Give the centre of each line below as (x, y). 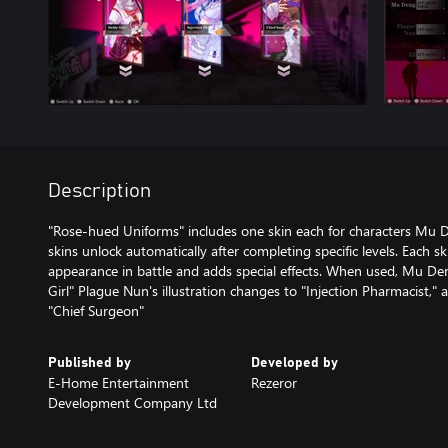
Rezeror (273, 382)
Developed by (294, 362)
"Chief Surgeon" (96, 310)
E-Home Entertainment (118, 382)
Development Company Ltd (132, 402)
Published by (89, 362)
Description (99, 190)
